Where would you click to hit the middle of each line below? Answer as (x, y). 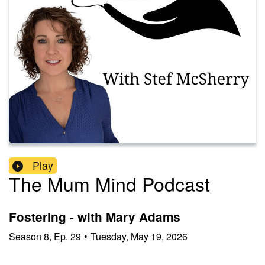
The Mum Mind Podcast (109, 184)
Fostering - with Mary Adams (95, 217)
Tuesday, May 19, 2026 (139, 236)
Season (25, 236)
